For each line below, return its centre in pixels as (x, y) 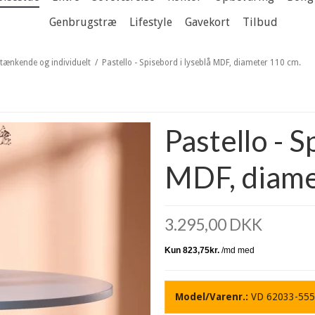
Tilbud (260, 22)
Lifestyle (151, 22)
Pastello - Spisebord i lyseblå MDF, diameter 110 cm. (202, 63)
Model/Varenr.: (212, 297)
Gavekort (207, 22)
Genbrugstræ (83, 22)
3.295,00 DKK (213, 225)
